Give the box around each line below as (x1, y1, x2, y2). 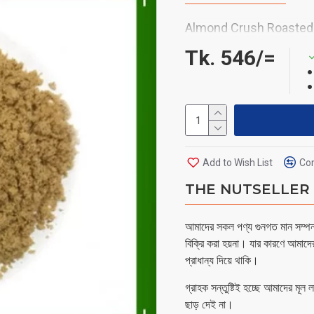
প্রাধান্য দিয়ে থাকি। (185, 254, 259, 267)
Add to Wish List (203, 156, 273, 168)
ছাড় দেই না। (185, 298, 233, 311)
